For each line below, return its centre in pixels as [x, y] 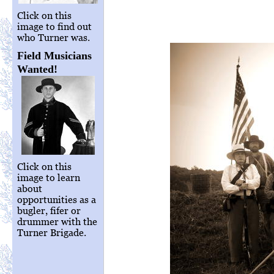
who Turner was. [54, 37]
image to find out [54, 26]
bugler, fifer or [49, 210]
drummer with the [57, 221]
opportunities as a [57, 199]
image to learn [49, 177]
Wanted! [37, 69]
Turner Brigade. [52, 232]
